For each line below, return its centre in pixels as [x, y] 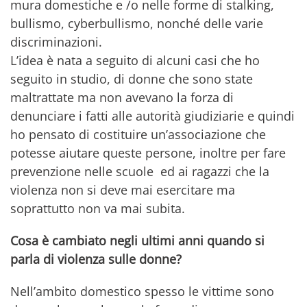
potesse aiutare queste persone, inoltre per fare [148, 153]
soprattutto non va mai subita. [99, 209]
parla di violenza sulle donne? [96, 259]
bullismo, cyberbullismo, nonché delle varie [137, 24]
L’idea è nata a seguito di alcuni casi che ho [135, 61]
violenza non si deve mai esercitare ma [123, 190]
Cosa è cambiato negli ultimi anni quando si [137, 241]
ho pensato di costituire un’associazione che [138, 135]
